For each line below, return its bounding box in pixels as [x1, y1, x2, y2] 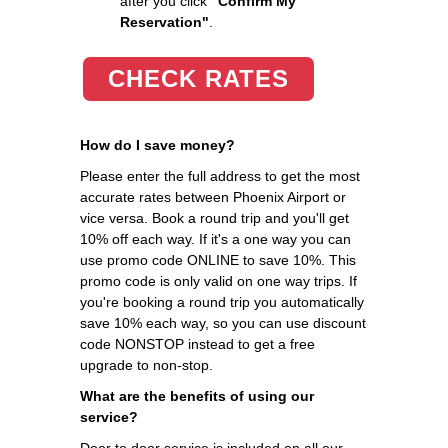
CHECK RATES [108, 64, 289, 92]
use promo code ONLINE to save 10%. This [80, 251, 356, 268]
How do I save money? [80, 136, 235, 153]
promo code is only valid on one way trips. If [80, 272, 357, 289]
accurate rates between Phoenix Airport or [80, 188, 346, 205]
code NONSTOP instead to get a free [80, 335, 315, 352]
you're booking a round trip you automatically [80, 293, 364, 310]
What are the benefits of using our [80, 387, 314, 404]
